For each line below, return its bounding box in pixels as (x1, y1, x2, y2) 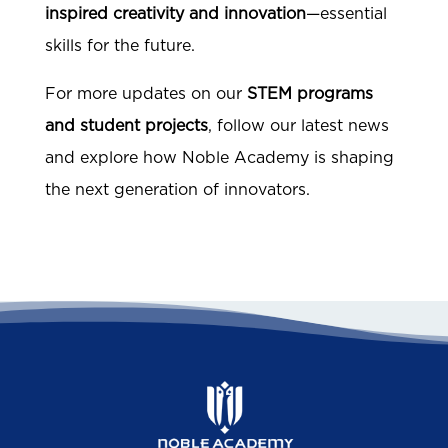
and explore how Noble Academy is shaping (44, 150, 394, 167)
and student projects (44, 118, 208, 135)
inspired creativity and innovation (44, 6, 306, 23)
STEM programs (246, 86, 373, 103)
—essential (305, 6, 387, 23)
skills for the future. (44, 38, 195, 55)
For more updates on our (44, 86, 247, 103)
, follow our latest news (207, 118, 389, 135)
